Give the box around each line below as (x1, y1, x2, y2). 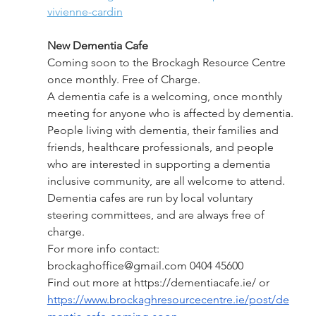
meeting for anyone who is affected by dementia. (47, 107, 296, 121)
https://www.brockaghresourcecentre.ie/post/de (47, 293, 289, 307)
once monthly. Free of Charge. (47, 73, 200, 87)
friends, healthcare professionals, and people (47, 140, 276, 154)
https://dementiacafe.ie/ (130, 276, 256, 290)
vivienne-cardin (47, 5, 123, 19)
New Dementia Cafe (47, 39, 151, 53)
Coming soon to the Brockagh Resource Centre (47, 56, 288, 70)
